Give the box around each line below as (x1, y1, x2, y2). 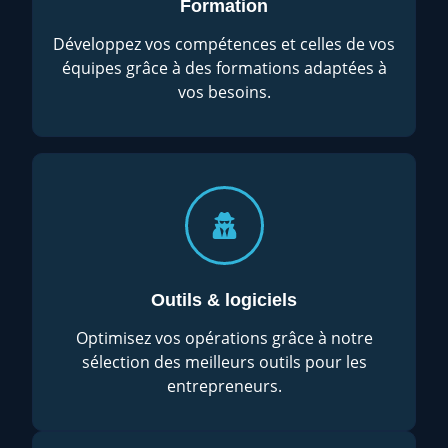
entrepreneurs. (166, 374, 282, 397)
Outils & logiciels (151, 289, 297, 310)
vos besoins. (177, 80, 271, 103)
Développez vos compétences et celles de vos (53, 32, 395, 55)
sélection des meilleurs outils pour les (81, 350, 367, 373)
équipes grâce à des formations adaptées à (61, 56, 387, 79)
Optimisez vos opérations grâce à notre (75, 326, 373, 349)
